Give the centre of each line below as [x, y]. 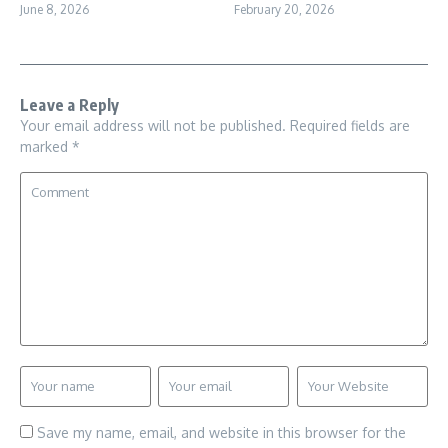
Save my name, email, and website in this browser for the [221, 433]
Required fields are [350, 126]
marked [46, 147]
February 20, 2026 [284, 10]
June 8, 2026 [54, 10]
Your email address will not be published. [153, 126]
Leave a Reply [70, 105]
